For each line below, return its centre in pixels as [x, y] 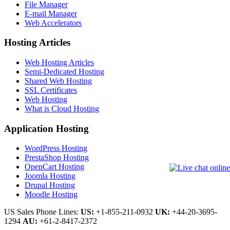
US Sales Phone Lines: [42, 212]
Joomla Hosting [50, 176]
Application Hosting [46, 128]
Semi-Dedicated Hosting [64, 71]
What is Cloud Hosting [62, 108]
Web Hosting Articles [59, 62]
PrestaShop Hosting [57, 158]
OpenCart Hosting [54, 167]
